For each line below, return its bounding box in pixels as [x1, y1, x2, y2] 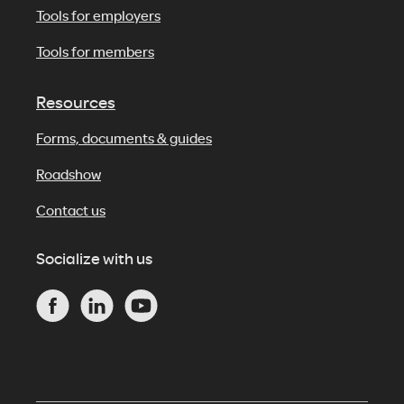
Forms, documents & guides [36, 129, 212, 147]
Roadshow [36, 165, 101, 183]
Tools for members [36, 42, 154, 60]
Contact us [36, 201, 106, 219]
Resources [36, 91, 115, 113]
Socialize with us [36, 248, 152, 269]
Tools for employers [36, 6, 161, 24]
